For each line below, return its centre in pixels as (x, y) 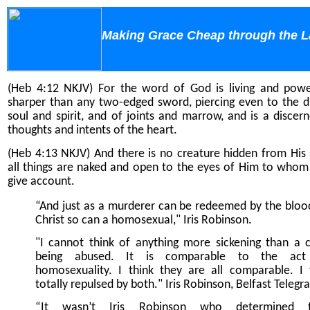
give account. (41, 181)
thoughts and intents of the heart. (92, 131)
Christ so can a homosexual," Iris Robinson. (144, 220)
